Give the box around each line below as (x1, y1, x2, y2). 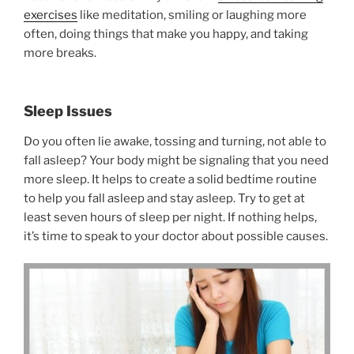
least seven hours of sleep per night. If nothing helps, (24, 209, 317, 224)
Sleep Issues (24, 103, 112, 120)
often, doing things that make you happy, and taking (24, 26, 308, 41)
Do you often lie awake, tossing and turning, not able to (24, 134, 326, 149)
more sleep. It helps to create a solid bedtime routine (24, 171, 317, 186)
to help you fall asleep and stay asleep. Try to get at (24, 190, 305, 205)
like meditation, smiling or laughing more (77, 7, 307, 22)
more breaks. (24, 45, 96, 60)
